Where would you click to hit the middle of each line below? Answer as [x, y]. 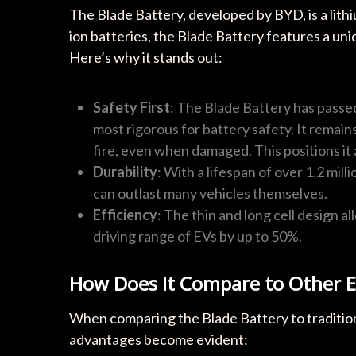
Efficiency [125, 215]
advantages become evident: [159, 339]
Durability [125, 172]
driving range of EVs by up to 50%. [197, 236]
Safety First [132, 107]
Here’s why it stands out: [146, 57]
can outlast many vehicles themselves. [210, 193]
